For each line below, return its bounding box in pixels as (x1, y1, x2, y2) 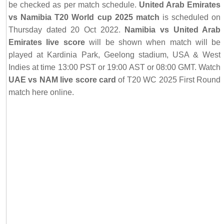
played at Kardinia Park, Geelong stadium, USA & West (8, 50, 221, 59)
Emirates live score (8, 38, 85, 47)
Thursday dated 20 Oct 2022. (8, 25, 125, 34)
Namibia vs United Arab (124, 25, 221, 34)
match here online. (8, 88, 74, 97)
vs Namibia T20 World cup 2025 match (8, 13, 159, 22)
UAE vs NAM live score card (8, 75, 116, 84)
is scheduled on (159, 13, 221, 22)
